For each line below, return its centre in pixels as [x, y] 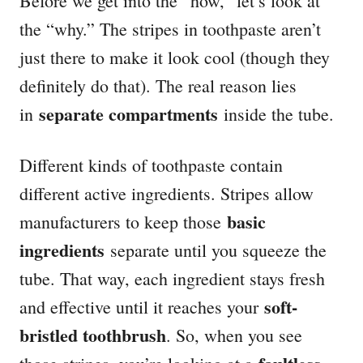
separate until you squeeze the [216, 250]
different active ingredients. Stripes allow [167, 194]
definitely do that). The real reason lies [158, 86]
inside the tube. [276, 114]
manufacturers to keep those [123, 222]
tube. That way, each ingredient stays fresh [172, 279]
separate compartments [128, 114]
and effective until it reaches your [142, 307]
